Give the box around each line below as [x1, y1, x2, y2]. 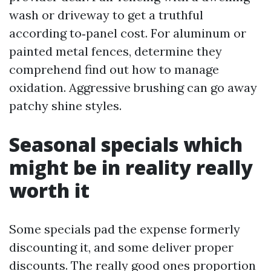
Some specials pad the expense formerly [9, 221, 240, 237]
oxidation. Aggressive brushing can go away [9, 80, 257, 95]
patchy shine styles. [9, 98, 122, 113]
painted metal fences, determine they [9, 44, 222, 59]
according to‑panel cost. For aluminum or [9, 25, 246, 41]
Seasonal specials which [9, 131, 243, 157]
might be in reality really [9, 154, 253, 180]
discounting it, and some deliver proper [9, 240, 233, 255]
